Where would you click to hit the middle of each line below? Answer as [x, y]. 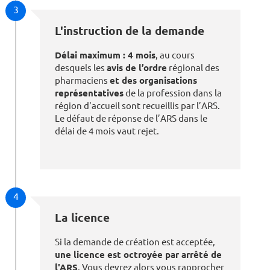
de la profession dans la [173, 93]
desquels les [81, 67]
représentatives [89, 93]
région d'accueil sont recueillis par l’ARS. [137, 105]
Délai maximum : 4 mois [105, 55]
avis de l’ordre [137, 67]
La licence [82, 217]
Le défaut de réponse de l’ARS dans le [131, 118]
